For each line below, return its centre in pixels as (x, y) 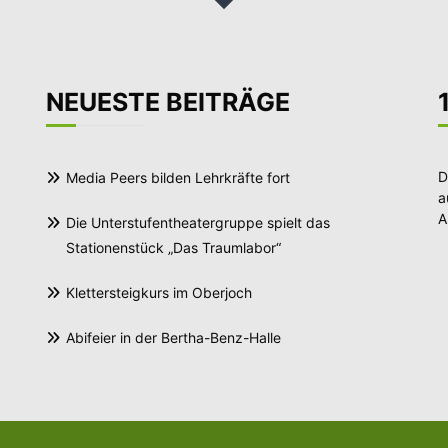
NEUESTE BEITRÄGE (168, 101)
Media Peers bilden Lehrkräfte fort (178, 177)
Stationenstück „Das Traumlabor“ (174, 247)
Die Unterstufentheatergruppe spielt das (198, 222)
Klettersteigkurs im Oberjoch (159, 292)
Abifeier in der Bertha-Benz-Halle (174, 337)
